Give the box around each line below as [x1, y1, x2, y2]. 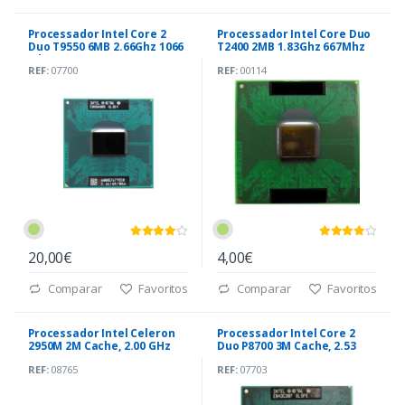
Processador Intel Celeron [28, 325, 175, 341]
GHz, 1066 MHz [217, 350, 297, 366]
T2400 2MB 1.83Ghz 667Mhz [217, 38, 365, 54]
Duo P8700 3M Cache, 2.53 [217, 337, 356, 353]
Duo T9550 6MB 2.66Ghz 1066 [28, 38, 184, 54]
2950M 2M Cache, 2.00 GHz [28, 337, 171, 353]
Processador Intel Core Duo [217, 25, 372, 42]
